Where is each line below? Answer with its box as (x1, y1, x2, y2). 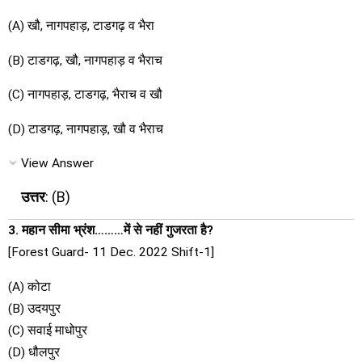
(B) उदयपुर (8, 301, 61, 316)
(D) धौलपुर (8, 344, 60, 360)
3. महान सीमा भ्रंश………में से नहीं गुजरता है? (8, 223, 213, 238)
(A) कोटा (8, 279, 51, 294)
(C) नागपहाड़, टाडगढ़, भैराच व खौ (8, 87, 162, 102)
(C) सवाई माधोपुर (8, 322, 87, 338)
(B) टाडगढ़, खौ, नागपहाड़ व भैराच (8, 53, 162, 68)
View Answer (21, 156, 94, 170)
